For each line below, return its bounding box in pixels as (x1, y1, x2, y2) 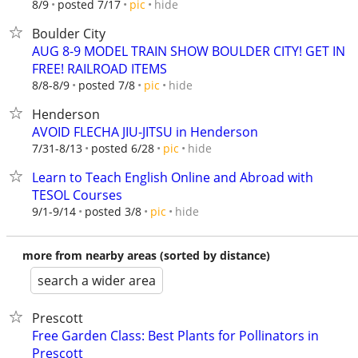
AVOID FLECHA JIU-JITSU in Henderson (32, 123, 258, 141)
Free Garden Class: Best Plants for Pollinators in (32, 327, 319, 344)
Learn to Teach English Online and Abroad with (32, 169, 313, 186)
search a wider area (38, 272, 156, 289)
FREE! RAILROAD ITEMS (32, 60, 167, 78)
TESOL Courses (32, 186, 122, 204)
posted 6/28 (91, 141, 154, 156)
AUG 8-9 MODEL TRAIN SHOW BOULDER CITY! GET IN (32, 42, 345, 60)
